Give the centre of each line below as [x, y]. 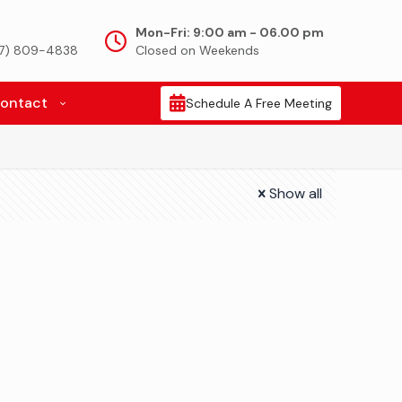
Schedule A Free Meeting [259, 104]
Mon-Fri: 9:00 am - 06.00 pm [230, 32]
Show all [296, 194]
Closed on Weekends [197, 50]
